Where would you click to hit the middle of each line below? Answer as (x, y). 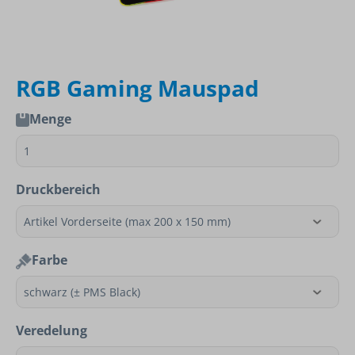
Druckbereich (58, 189)
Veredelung (52, 330)
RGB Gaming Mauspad (137, 88)
